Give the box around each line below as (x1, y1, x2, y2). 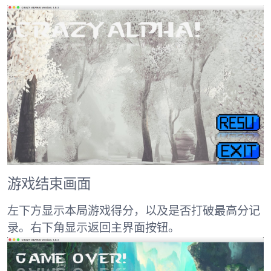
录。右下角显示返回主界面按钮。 (7, 223, 180, 235)
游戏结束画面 (7, 177, 91, 192)
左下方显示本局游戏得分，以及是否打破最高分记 (7, 206, 260, 218)
